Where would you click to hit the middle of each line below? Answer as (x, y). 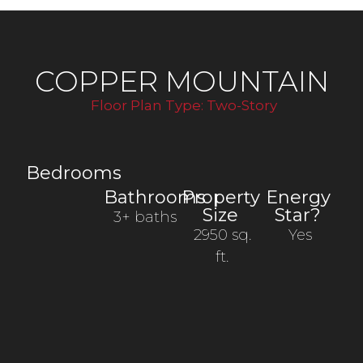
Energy (298, 197)
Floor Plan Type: (148, 105)
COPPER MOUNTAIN (181, 81)
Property (220, 197)
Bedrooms (74, 173)
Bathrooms (155, 197)
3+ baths (145, 217)
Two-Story (241, 105)
